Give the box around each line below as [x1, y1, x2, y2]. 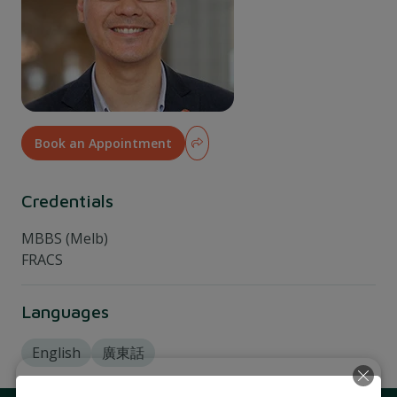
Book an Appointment [35, 134, 172, 152]
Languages [21, 301, 109, 322]
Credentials [21, 191, 113, 211]
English [32, 343, 81, 362]
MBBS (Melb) [21, 229, 108, 248]
